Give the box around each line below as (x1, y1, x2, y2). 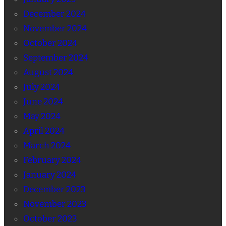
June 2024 (23, 96, 63, 107)
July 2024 (23, 82, 60, 93)
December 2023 (23, 184, 86, 195)
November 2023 (23, 199, 87, 210)
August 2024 (23, 67, 73, 78)
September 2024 (23, 52, 88, 64)
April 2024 (23, 126, 65, 137)
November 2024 (23, 23, 87, 34)
